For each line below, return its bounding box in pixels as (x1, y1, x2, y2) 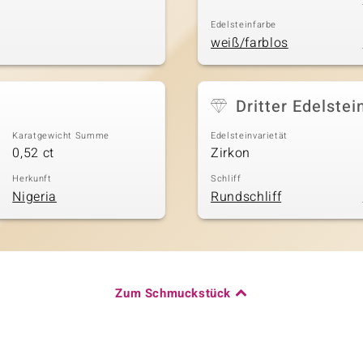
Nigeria (12, 186, 57, 207)
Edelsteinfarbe (211, 18, 277, 32)
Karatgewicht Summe (12, 128, 110, 143)
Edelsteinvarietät (211, 128, 288, 143)
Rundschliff (211, 186, 282, 207)
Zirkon (211, 143, 250, 163)
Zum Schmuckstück (115, 284, 231, 302)
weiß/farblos (211, 32, 288, 53)
